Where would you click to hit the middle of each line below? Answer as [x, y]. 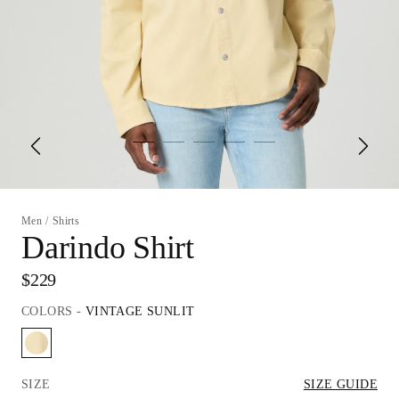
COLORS [47, 311]
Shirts [66, 221]
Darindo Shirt [108, 248]
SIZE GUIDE [340, 384]
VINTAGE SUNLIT [140, 311]
